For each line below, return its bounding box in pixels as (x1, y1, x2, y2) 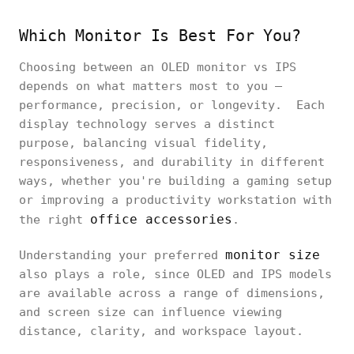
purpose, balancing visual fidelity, (19, 136, 268, 150)
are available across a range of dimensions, (19, 286, 325, 300)
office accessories (90, 212, 232, 227)
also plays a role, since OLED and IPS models (19, 267, 332, 281)
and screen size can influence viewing (19, 305, 282, 319)
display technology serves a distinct (19, 117, 275, 131)
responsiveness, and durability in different (19, 155, 325, 169)
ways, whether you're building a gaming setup (19, 174, 332, 188)
